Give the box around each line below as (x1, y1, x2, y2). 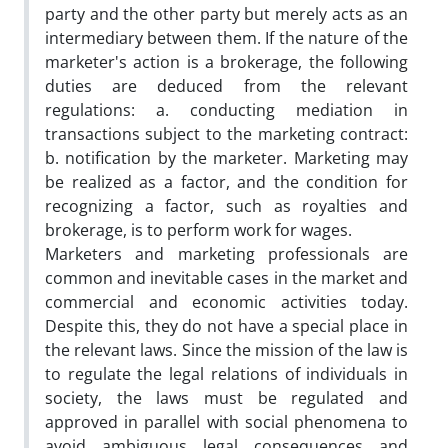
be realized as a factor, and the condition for (45, 170, 408, 193)
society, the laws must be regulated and (45, 386, 408, 409)
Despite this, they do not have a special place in (45, 314, 408, 337)
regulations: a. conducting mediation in (45, 98, 408, 121)
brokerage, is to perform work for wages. (45, 218, 352, 241)
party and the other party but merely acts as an (45, 2, 408, 25)
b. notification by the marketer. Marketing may (45, 146, 408, 169)
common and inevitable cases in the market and (45, 266, 408, 289)
